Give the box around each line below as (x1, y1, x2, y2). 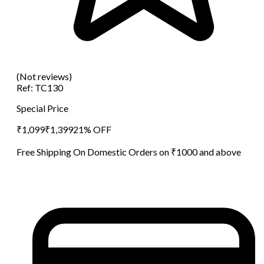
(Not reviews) (16, 70, 72, 82)
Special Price (16, 102, 68, 114)
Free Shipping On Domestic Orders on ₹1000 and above (16, 146, 241, 157)
